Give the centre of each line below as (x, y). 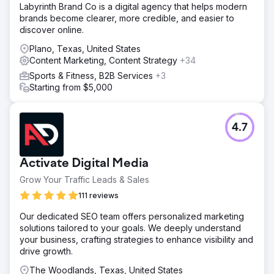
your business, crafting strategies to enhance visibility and (136, 239)
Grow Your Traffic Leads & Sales (84, 179)
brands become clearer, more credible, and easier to (127, 18)
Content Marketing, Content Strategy (105, 60)
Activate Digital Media (84, 164)
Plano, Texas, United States (85, 48)
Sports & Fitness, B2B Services (92, 75)
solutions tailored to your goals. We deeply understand (130, 228)
